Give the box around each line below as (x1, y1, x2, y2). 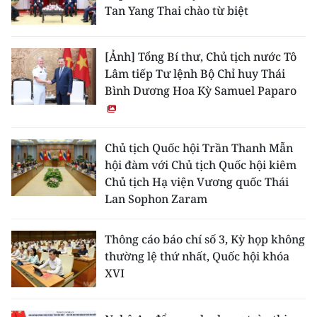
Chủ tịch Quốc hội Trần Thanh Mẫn (105, 140, 293, 156)
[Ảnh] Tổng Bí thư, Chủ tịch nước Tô (105, 49, 296, 65)
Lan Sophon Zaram (105, 191, 207, 207)
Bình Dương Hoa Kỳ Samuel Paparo (105, 83, 296, 99)
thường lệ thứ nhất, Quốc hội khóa (105, 248, 289, 265)
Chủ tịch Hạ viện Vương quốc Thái (105, 174, 289, 190)
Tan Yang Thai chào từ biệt (105, 3, 248, 19)
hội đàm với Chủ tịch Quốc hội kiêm (105, 157, 296, 173)
